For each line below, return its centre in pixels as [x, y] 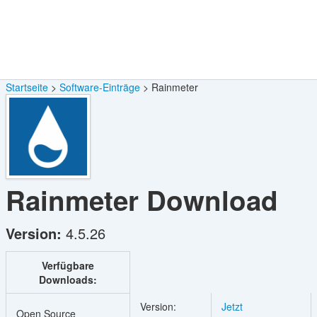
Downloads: [68, 279]
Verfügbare [68, 265]
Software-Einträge [99, 87]
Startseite [27, 87]
